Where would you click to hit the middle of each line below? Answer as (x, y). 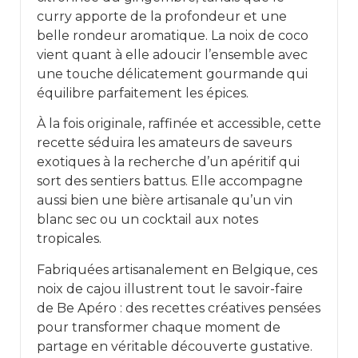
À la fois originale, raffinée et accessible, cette (179, 124)
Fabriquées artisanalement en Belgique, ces (177, 269)
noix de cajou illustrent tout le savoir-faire (170, 288)
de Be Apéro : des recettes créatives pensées (179, 308)
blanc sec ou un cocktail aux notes (147, 220)
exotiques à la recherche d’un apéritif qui (168, 162)
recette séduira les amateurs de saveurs (164, 143)
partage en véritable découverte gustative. (175, 346)
